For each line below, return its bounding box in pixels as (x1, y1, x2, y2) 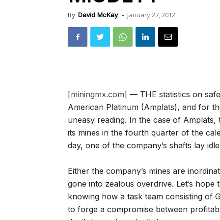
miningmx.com (71, 89, 124, 99)
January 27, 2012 (127, 10, 175, 19)
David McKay (78, 11, 118, 19)
